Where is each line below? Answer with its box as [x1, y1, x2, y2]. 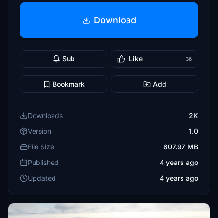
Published [28, 158, 59, 166]
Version [28, 127, 51, 135]
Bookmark [52, 80, 85, 88]
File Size [28, 143, 54, 151]
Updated [28, 174, 56, 182]
